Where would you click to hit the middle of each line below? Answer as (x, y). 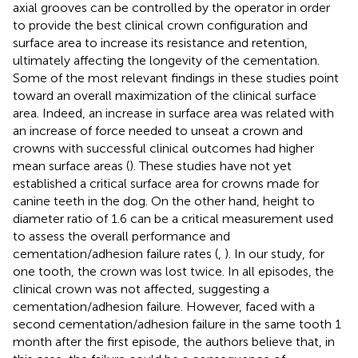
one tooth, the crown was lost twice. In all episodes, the (173, 271)
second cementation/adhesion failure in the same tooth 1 (177, 324)
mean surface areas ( (71, 165)
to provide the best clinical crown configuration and (160, 25)
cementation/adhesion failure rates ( (115, 253)
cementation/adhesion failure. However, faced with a (164, 306)
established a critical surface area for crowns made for (166, 183)
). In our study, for (274, 253)
